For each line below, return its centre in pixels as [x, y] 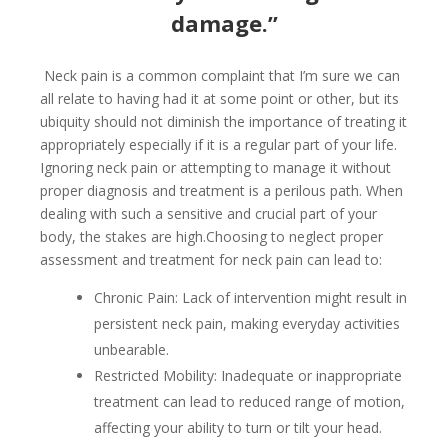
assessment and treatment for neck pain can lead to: [211, 260]
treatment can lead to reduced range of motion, [249, 402]
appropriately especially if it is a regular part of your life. [218, 145]
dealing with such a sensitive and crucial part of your [208, 214]
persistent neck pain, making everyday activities [247, 324]
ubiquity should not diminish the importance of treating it [223, 122]
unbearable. [131, 350]
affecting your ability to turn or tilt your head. [238, 428]
